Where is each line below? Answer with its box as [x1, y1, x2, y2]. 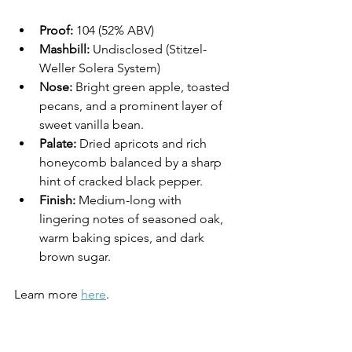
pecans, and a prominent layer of [39, 98, 225, 114]
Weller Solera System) [39, 60, 160, 76]
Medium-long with [75, 192, 185, 208]
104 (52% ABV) [73, 23, 154, 38]
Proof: [39, 23, 73, 38]
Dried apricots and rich [76, 136, 210, 152]
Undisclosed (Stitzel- [90, 42, 207, 57]
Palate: [39, 136, 76, 152]
